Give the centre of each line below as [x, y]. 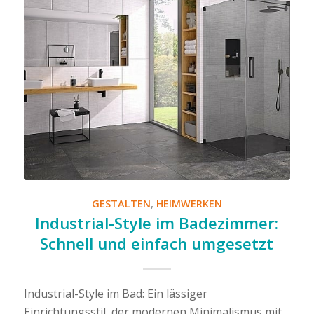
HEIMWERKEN [189, 204]
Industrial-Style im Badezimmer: [157, 224]
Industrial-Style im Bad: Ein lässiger [115, 294]
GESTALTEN [121, 204]
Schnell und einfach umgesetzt [157, 244]
